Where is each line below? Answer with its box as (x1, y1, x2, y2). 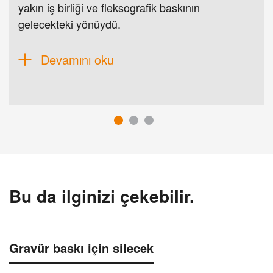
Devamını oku (41, 51, 114, 69)
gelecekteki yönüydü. (18, 16, 121, 32)
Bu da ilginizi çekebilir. (9, 183, 194, 209)
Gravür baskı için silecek (9, 239, 154, 257)
